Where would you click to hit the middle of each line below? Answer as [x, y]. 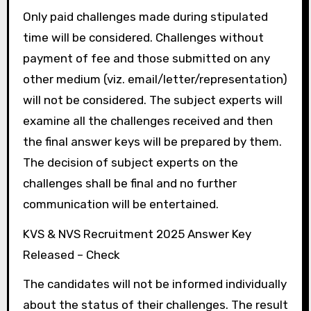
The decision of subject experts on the [130, 162]
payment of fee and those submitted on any [146, 58]
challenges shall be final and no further [129, 183]
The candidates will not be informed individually [154, 284]
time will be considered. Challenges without [143, 37]
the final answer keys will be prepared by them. [152, 141]
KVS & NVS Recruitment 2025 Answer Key [137, 234]
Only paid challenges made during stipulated [145, 16]
